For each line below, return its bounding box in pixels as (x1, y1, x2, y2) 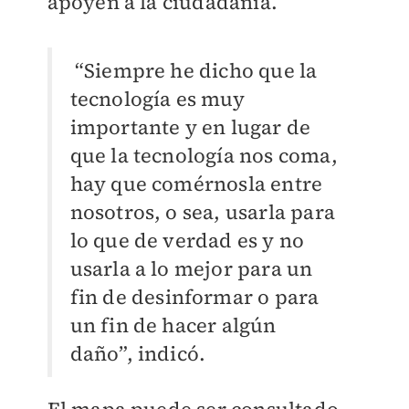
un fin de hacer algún (69, 311, 277, 340)
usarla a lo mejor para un (69, 255, 313, 283)
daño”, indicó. (69, 340, 206, 368)
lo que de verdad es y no (69, 226, 305, 255)
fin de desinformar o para (69, 283, 320, 311)
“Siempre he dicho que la (69, 57, 318, 85)
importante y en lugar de (69, 113, 311, 142)
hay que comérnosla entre (69, 170, 323, 198)
